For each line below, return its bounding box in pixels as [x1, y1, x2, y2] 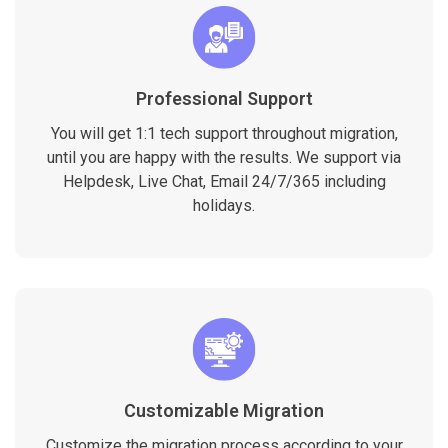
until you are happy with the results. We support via [47, 147, 401, 167]
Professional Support [135, 87, 313, 109]
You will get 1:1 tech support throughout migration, [50, 123, 398, 143]
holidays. [193, 195, 255, 215]
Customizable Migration [124, 399, 324, 421]
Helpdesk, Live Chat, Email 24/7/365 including [62, 171, 386, 191]
